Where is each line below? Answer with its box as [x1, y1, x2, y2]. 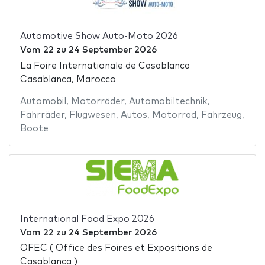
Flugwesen [69, 110, 116, 119]
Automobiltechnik [128, 96, 208, 106]
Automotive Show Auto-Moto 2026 [20, 32, 178, 41]
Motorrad [151, 110, 196, 119]
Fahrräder [20, 110, 64, 119]
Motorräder [70, 96, 124, 106]
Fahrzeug [201, 110, 242, 119]
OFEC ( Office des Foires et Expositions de [20, 244, 212, 253]
